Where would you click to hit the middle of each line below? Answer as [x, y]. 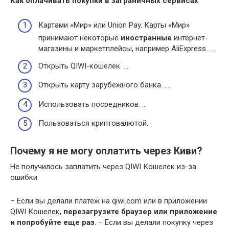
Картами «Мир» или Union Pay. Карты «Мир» [114, 25]
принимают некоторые [79, 38]
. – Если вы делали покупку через [154, 223]
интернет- [190, 38]
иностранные [146, 38]
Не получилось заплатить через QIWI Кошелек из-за [103, 167]
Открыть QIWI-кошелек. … [83, 66]
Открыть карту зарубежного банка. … [104, 85]
